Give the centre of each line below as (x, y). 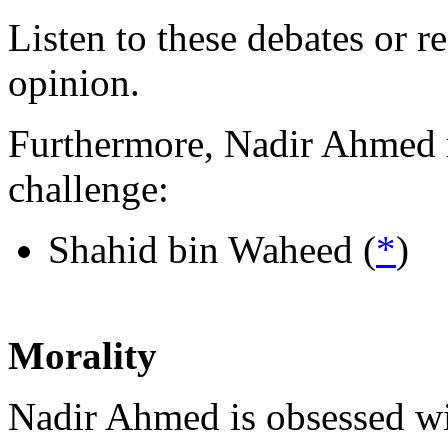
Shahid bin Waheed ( (212, 249)
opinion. (74, 82)
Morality (82, 355)
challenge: (88, 188)
